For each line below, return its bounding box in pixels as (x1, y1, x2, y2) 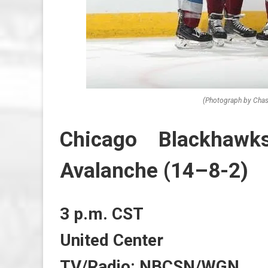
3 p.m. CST (60, 204, 144, 224)
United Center (60, 230, 163, 250)
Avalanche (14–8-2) (60, 159, 248, 183)
